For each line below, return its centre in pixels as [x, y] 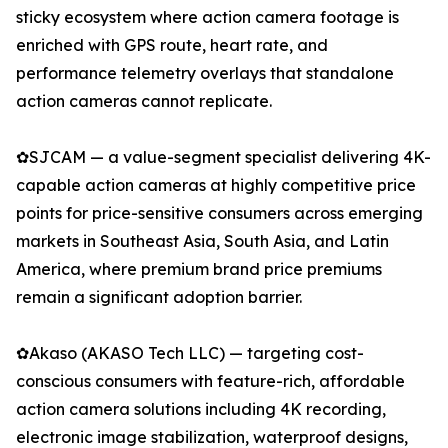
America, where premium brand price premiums [199, 269]
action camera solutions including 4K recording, [201, 409]
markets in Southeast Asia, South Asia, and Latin [202, 241]
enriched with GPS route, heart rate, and [172, 45]
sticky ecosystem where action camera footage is [207, 17]
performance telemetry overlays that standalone [205, 73]
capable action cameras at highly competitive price [216, 185]
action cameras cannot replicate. [144, 101]
